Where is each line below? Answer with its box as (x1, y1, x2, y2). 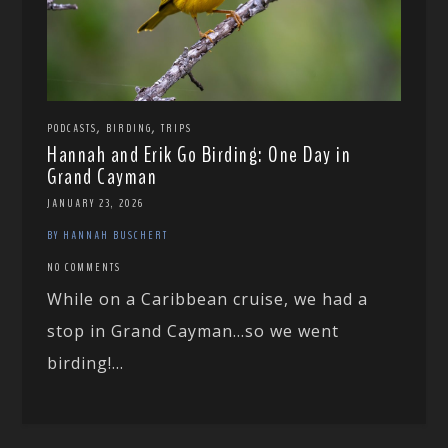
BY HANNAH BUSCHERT (47, 226, 169, 243)
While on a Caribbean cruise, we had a (47, 287, 369, 310)
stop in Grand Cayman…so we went (47, 319, 340, 342)
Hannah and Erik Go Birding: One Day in (47, 139, 352, 170)
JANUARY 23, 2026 (47, 194, 145, 211)
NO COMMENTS (47, 258, 122, 275)
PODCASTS (47, 119, 98, 136)
